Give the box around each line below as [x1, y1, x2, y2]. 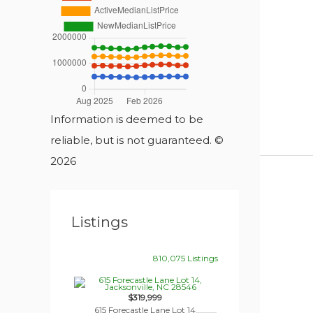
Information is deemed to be [50, 112, 203, 126]
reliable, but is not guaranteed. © [50, 133, 224, 147]
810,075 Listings [153, 253, 218, 264]
